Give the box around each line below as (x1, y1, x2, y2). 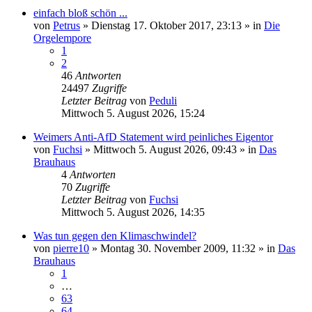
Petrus (53, 19, 80, 31)
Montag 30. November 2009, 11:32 (100, 242, 256, 254)
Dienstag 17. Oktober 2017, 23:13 (91, 19, 242, 31)
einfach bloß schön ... (33, 6, 127, 19)
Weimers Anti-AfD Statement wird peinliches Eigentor (33, 130, 273, 143)
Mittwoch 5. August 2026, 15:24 (61, 107, 205, 119)
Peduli (149, 94, 177, 107)
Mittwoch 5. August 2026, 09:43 (93, 143, 237, 155)
